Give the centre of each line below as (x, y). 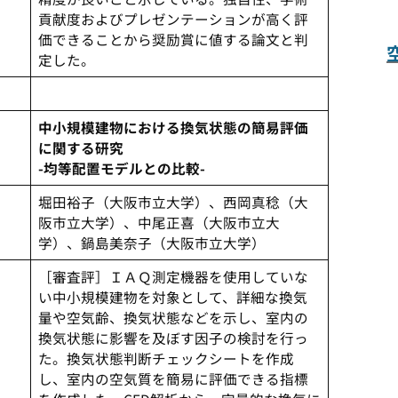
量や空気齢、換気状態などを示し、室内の (173, 318)
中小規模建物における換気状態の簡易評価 (173, 127)
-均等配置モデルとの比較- (121, 168)
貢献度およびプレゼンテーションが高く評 (173, 19)
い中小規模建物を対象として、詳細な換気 (172, 297)
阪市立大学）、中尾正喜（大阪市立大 (159, 223)
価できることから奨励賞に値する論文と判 (173, 40)
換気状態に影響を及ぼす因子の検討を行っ (173, 338)
